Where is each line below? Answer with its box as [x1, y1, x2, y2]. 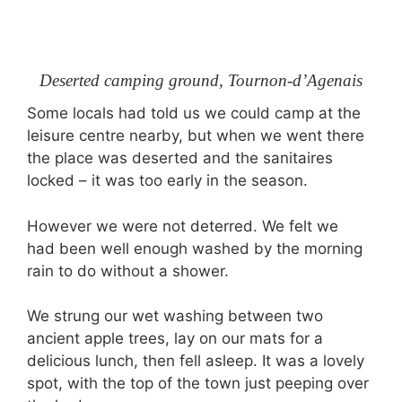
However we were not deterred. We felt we [27, 216, 338, 235]
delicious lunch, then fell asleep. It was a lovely [27, 352, 364, 370]
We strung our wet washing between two [27, 307, 323, 325]
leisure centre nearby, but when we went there [27, 127, 364, 144]
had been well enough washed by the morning [27, 239, 363, 258]
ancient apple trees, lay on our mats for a [27, 329, 323, 347]
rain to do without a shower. [27, 261, 229, 280]
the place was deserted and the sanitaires [27, 149, 333, 167]
